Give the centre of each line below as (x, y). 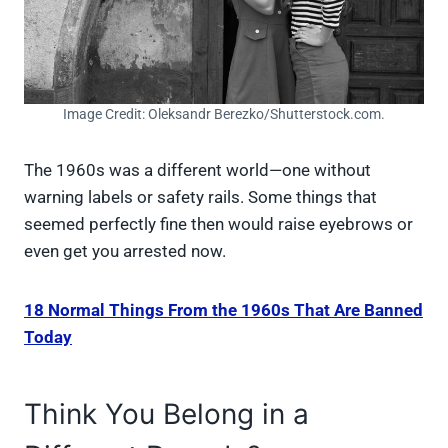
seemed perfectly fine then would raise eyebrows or (218, 224)
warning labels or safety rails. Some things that (200, 197)
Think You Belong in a (166, 414)
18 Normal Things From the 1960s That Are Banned (223, 310)
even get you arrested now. (125, 251)
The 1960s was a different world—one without (197, 170)
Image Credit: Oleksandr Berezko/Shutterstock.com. (224, 114)
